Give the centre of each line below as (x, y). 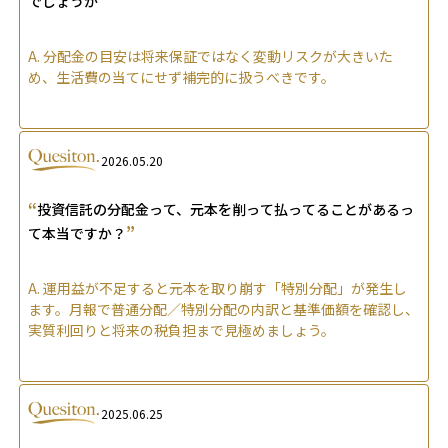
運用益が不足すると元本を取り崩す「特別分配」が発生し (225, 287)
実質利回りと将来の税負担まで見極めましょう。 (181, 329)
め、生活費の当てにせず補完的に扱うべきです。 (181, 76)
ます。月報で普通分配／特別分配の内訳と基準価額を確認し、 (223, 308)
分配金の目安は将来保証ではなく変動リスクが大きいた (218, 55)
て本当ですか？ (77, 232)
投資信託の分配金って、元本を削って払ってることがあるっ (225, 208)
